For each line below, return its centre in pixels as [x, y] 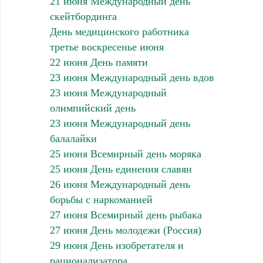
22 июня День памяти [99, 62]
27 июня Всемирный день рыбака [126, 215]
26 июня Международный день [120, 184]
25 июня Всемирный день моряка [125, 154]
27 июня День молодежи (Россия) [125, 230]
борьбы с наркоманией [101, 199]
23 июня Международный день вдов [132, 77]
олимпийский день [92, 108]
